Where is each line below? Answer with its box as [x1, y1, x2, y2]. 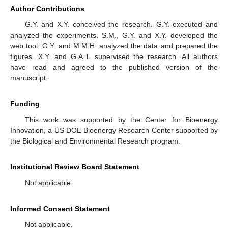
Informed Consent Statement [10, 204, 110, 213]
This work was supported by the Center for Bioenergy [24, 115, 218, 124]
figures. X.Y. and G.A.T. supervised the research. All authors [10, 52, 218, 61]
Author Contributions [10, 4, 84, 13]
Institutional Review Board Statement [10, 162, 139, 171]
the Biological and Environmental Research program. [10, 136, 180, 145]
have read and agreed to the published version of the [10, 63, 218, 71]
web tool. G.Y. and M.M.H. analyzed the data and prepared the [10, 41, 218, 50]
